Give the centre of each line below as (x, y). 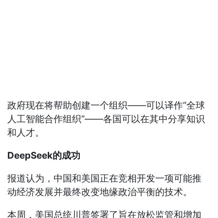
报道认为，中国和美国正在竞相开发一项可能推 (105, 179)
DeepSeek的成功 (44, 156)
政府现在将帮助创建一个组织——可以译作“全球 (106, 106)
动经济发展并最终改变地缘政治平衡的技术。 (100, 192)
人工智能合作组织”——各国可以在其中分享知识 (106, 119)
